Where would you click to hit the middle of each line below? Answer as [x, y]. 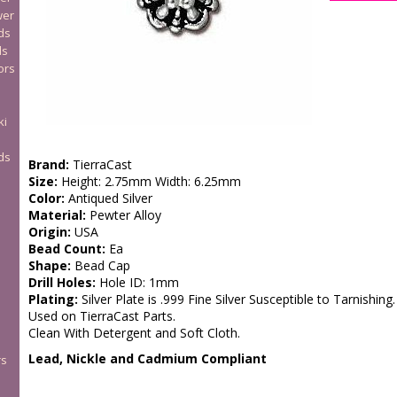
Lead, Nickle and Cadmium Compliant [147, 358]
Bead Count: [66, 249]
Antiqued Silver [108, 198]
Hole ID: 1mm [137, 282]
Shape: [49, 265]
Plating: [53, 299]
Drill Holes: [62, 282]
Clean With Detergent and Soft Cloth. [134, 333]
